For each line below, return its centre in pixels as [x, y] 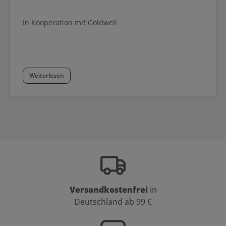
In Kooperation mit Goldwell [70, 22]
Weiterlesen [47, 75]
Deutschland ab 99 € [113, 202]
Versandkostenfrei [108, 189]
